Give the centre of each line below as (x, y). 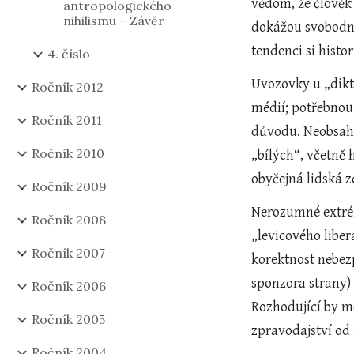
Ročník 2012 (68, 87)
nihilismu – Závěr (114, 21)
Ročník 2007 (68, 253)
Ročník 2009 (69, 186)
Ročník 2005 (68, 319)
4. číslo (69, 54)
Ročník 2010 (68, 153)
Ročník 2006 (69, 286)
